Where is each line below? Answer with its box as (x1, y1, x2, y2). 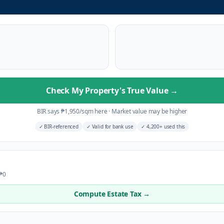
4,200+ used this (145, 123, 185, 130)
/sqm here (79, 107, 109, 115)
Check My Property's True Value (45, 85, 170, 96)
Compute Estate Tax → (73, 189, 150, 198)
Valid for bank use (90, 123, 133, 130)
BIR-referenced (42, 123, 78, 130)
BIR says (36, 107, 61, 115)
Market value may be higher (110, 107, 187, 115)
